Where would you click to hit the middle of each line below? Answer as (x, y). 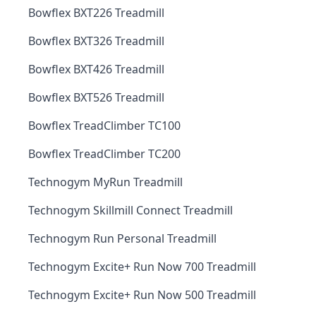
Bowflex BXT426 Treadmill (96, 69)
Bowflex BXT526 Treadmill (96, 97)
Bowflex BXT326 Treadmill (96, 41)
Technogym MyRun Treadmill (105, 182)
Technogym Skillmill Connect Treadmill (130, 210)
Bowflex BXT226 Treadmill (96, 13)
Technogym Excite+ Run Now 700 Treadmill (142, 267)
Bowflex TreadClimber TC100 (104, 126)
